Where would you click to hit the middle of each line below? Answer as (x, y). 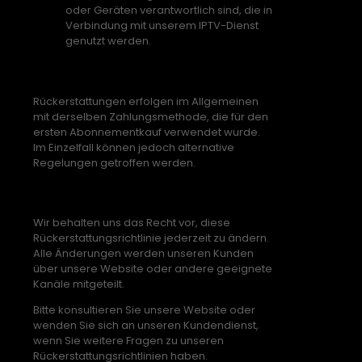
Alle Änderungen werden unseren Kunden (143, 254)
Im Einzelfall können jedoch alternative (134, 147)
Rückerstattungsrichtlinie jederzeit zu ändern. (151, 238)
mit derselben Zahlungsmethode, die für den (151, 116)
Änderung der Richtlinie (126, 192)
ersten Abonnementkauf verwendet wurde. (147, 132)
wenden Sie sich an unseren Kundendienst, (146, 326)
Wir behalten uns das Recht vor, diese (132, 223)
